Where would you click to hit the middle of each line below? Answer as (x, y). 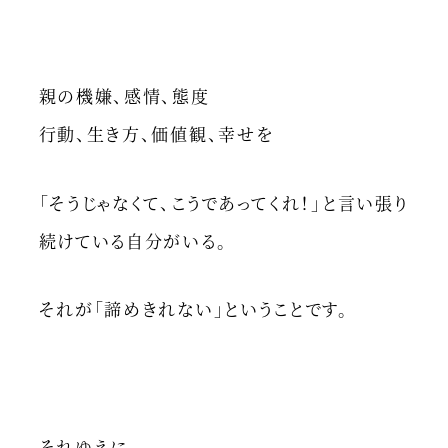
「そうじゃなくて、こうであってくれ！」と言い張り (223, 202)
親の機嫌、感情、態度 (124, 96)
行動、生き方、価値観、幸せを (156, 134)
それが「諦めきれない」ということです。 (193, 309)
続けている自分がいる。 (133, 240)
